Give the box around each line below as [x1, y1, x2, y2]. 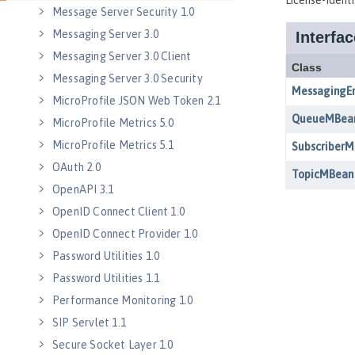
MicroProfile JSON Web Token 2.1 [52, 94, 221, 107]
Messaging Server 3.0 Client [52, 50, 192, 63]
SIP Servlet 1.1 [52, 316, 126, 329]
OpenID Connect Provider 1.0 [52, 227, 198, 240]
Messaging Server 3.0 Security [52, 72, 203, 85]
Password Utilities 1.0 [52, 250, 160, 262]
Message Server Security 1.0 [52, 6, 195, 18]
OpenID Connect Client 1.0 [52, 205, 185, 218]
